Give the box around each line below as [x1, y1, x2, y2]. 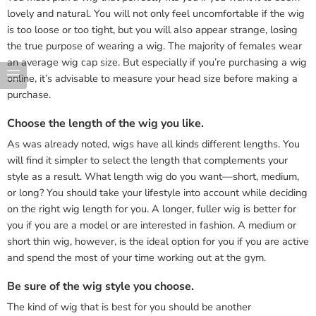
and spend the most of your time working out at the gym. [7, 250, 266, 265]
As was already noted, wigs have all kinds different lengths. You [7, 136, 300, 151]
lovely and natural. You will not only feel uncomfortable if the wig [7, 6, 305, 20]
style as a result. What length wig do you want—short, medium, [7, 169, 299, 183]
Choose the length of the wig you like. [7, 115, 204, 131]
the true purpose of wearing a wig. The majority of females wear [7, 38, 302, 53]
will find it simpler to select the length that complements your [7, 152, 288, 167]
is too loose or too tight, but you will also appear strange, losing [7, 22, 298, 37]
